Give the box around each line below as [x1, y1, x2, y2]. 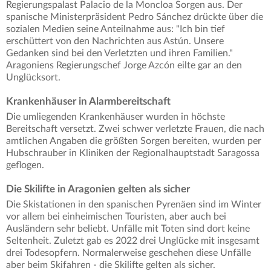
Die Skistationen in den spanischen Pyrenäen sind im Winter [6, 199, 261, 209]
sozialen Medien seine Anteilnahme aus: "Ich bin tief [6, 24, 225, 34]
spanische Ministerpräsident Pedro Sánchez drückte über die [6, 11, 263, 22]
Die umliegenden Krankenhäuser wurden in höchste [6, 111, 225, 122]
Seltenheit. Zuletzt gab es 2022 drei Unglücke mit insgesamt [6, 235, 260, 246]
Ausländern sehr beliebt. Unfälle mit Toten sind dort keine [6, 223, 250, 233]
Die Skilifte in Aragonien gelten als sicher [6, 183, 190, 194]
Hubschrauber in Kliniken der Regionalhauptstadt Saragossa [6, 148, 260, 158]
